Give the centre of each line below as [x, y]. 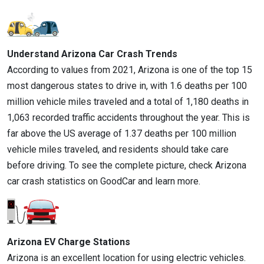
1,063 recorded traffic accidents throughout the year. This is [128, 117]
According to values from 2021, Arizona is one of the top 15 [130, 70]
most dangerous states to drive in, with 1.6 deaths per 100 [127, 85]
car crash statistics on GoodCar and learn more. [104, 181]
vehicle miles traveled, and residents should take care [118, 149]
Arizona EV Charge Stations [69, 242]
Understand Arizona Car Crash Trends [92, 54]
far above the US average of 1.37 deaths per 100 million [122, 133]
